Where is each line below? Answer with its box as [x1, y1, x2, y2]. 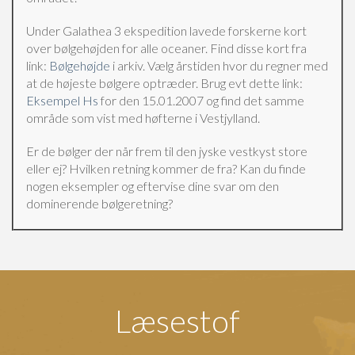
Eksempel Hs [26, 93, 98, 108]
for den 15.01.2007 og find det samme [98, 93, 304, 108]
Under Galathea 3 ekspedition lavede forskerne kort [26, 23, 307, 38]
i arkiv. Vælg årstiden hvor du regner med [110, 58, 328, 73]
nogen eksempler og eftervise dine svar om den [26, 178, 279, 193]
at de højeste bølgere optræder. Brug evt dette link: [26, 75, 303, 90]
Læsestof [115, 302, 240, 340]
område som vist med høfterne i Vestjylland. [26, 110, 260, 125]
